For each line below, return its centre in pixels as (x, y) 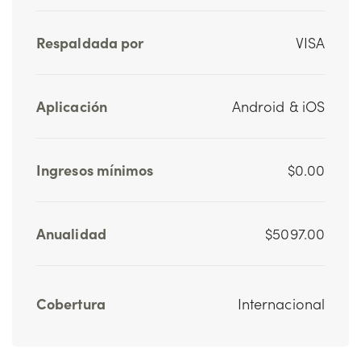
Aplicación (72, 106)
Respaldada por (90, 42)
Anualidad (71, 233)
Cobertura (71, 303)
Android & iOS (278, 106)
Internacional (281, 303)
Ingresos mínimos (95, 169)
